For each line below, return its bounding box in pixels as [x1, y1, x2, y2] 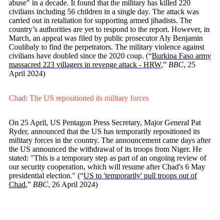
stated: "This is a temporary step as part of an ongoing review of [9, 154, 206, 163]
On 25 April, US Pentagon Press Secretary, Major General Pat [9, 118, 201, 127]
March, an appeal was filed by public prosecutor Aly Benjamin [9, 34, 203, 43]
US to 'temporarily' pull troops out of [83, 171, 197, 180]
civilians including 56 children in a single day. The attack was [9, 7, 199, 16]
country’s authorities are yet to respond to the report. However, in [9, 25, 210, 34]
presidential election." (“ [9, 171, 83, 180]
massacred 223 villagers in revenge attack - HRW [9, 60, 161, 69]
